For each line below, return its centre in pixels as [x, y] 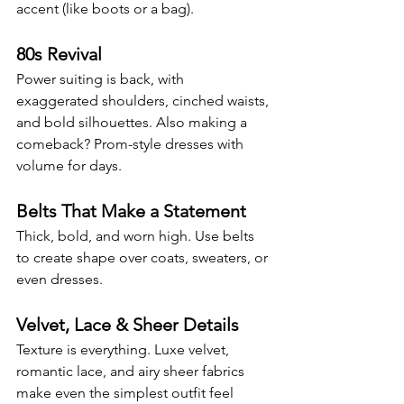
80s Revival [59, 54]
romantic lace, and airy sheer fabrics [132, 371]
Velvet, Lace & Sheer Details [128, 324]
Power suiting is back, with [102, 78]
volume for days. [69, 165]
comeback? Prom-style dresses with [132, 143]
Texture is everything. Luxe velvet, [124, 349]
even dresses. [60, 279]
